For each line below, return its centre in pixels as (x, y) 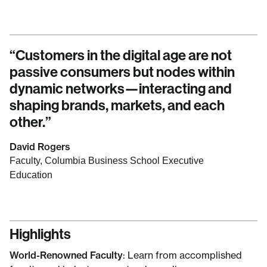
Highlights (40, 234)
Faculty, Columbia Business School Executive (107, 161)
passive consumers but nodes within (122, 72)
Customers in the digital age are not (124, 55)
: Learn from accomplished (182, 255)
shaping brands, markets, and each (117, 105)
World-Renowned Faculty (66, 255)
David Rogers (40, 147)
